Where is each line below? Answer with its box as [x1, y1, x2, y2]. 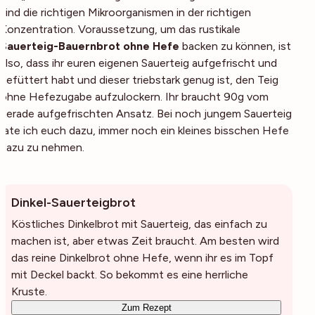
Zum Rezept [121, 302, 172, 313]
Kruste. [11, 285, 47, 298]
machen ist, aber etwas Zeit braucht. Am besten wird [11, 234, 279, 247]
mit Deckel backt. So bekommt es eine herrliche [11, 268, 248, 281]
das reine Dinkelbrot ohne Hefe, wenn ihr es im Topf [11, 251, 274, 264]
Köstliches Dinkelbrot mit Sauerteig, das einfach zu [11, 217, 267, 231]
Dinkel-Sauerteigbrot [11, 195, 136, 210]
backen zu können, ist [179, 39, 291, 53]
